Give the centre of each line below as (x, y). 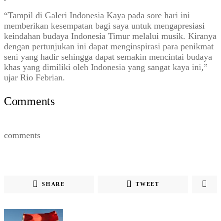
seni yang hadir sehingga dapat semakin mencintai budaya (108, 57)
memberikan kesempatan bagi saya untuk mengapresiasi (104, 26)
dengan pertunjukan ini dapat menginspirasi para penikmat (109, 47)
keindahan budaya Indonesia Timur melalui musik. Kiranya (110, 36)
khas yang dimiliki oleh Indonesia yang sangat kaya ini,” (106, 67)
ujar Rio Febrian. (35, 78)
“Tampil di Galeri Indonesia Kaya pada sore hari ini (97, 16)
